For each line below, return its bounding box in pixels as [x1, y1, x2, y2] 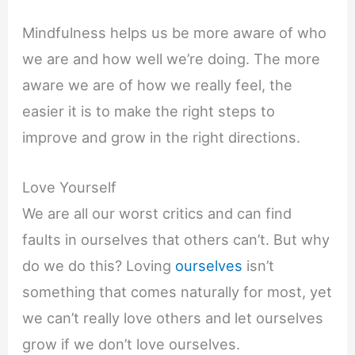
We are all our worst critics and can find [22, 204, 292, 222]
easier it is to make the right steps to [22, 102, 276, 120]
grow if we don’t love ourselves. [22, 334, 241, 353]
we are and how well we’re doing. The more [22, 50, 321, 68]
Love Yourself [22, 177, 117, 196]
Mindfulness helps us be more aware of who [22, 24, 327, 42]
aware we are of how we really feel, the [22, 76, 293, 94]
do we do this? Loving [22, 256, 176, 274]
